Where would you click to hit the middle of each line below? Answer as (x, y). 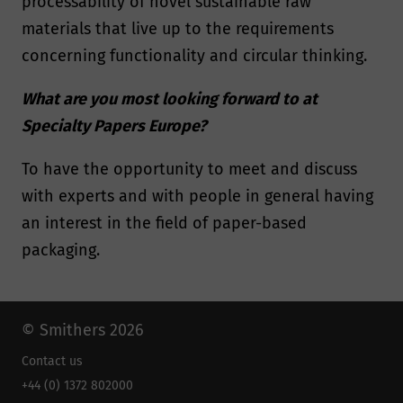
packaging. (65, 251)
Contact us (52, 362)
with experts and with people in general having (197, 197)
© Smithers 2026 (83, 331)
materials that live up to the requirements (178, 29)
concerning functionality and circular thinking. (194, 56)
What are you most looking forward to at (170, 99)
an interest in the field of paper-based (164, 224)
